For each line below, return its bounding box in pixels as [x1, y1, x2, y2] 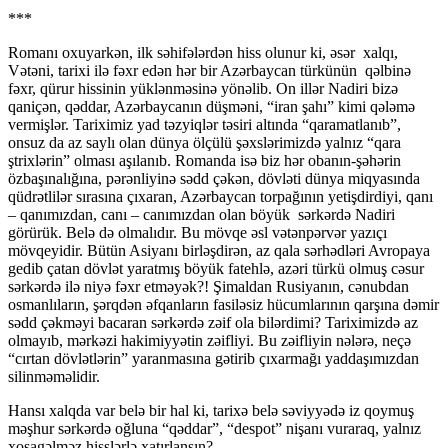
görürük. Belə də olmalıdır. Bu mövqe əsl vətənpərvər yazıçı [8, 224, 387, 242]
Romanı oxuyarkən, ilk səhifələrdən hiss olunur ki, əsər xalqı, [8, 44, 398, 62]
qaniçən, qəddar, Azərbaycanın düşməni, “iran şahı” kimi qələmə [8, 98, 415, 116]
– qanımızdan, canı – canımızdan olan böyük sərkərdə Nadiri [8, 206, 395, 224]
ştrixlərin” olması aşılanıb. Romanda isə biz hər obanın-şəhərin [8, 152, 401, 170]
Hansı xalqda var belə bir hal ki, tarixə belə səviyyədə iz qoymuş [8, 402, 414, 420]
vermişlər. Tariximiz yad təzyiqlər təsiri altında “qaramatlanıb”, [8, 116, 401, 134]
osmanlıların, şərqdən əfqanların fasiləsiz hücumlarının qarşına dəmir [8, 296, 439, 314]
